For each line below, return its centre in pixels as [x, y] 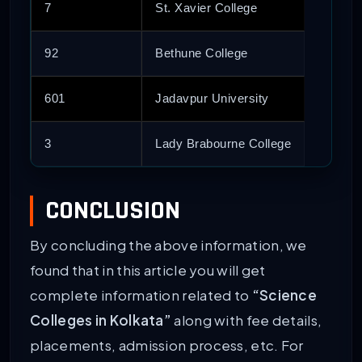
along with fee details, [247, 320]
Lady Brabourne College [223, 144]
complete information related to [141, 295]
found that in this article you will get [148, 270]
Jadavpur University [212, 99]
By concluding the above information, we [168, 245]
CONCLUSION [113, 211]
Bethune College [202, 53]
